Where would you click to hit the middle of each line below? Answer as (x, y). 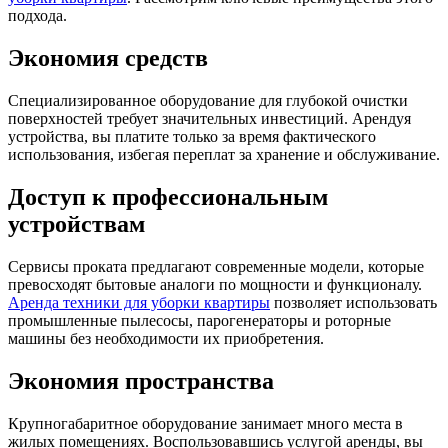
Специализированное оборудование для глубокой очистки (208, 101)
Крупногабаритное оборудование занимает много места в (205, 423)
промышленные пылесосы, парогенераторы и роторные (199, 320)
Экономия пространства (141, 380)
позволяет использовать (353, 302)
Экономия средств (108, 58)
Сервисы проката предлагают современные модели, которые (216, 266)
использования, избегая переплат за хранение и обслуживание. (224, 155)
